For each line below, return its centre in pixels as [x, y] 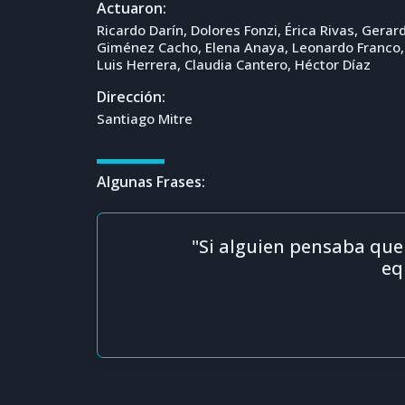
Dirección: [132, 97]
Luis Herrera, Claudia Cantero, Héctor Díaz [234, 65]
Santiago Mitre [145, 119]
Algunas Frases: [151, 181]
